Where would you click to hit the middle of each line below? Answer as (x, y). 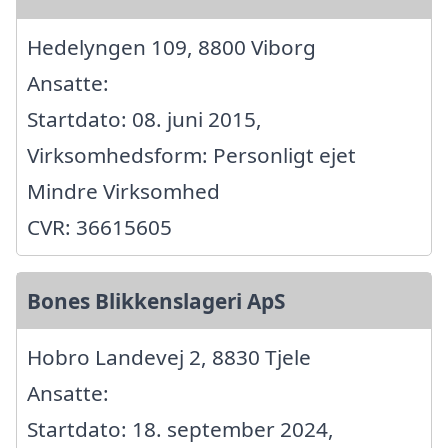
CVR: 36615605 (99, 226)
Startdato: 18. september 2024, (180, 428)
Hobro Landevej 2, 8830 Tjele (169, 356)
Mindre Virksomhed (123, 190)
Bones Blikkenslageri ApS (156, 300)
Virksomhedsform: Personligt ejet (191, 154)
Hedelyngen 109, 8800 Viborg (171, 46)
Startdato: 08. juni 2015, (144, 118)
